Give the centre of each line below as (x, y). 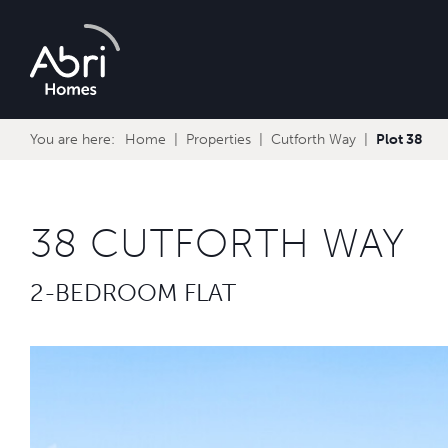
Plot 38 (399, 140)
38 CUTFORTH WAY (217, 242)
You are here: (72, 140)
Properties (218, 140)
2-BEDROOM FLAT (133, 292)
